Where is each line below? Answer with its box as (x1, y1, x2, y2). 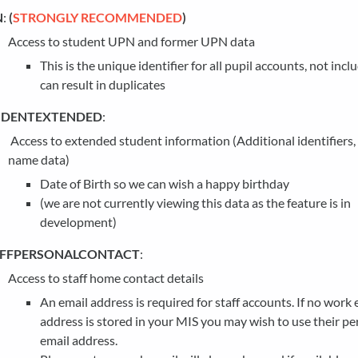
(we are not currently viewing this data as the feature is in (40, 195, 351, 210)
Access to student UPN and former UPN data (8, 34, 255, 49)
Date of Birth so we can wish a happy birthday (40, 176, 289, 191)
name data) (8, 152, 70, 167)
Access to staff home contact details (8, 270, 204, 285)
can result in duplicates (40, 77, 165, 92)
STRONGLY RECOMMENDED (13, 10, 182, 25)
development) (40, 214, 117, 229)
